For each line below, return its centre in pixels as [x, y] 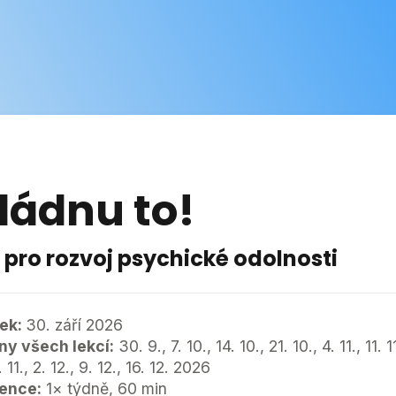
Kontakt [184, 40]
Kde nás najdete [77, 38]
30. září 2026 [74, 325]
